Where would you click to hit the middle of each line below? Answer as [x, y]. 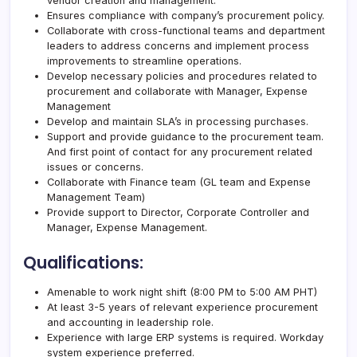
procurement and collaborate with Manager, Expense [177, 91]
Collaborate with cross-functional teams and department [186, 30]
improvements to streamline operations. [144, 61]
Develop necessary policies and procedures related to [182, 76]
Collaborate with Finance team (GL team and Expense [179, 182]
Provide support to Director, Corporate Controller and [178, 212]
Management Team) [96, 197]
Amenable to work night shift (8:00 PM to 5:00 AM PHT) [182, 292]
